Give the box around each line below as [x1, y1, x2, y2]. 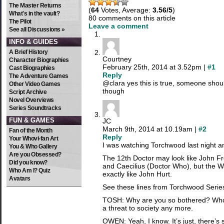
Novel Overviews [9, 96, 54, 103]
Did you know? [9, 159, 47, 166]
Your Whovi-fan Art [9, 135, 58, 142]
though [102, 87, 124, 95]
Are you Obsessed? [9, 151, 61, 158]
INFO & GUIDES [9, 38, 58, 45]
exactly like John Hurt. [102, 170, 172, 178]
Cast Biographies [9, 64, 54, 71]
